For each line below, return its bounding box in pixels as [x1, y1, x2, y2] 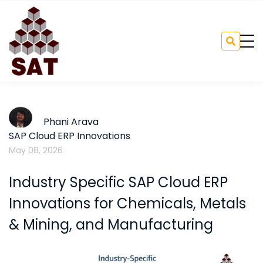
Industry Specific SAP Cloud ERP [9, 173, 228, 192]
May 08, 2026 [9, 144, 63, 156]
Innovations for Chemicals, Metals [9, 194, 246, 213]
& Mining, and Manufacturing [9, 215, 213, 234]
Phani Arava [43, 115, 99, 129]
